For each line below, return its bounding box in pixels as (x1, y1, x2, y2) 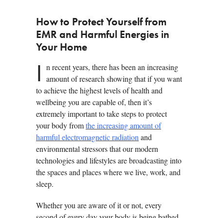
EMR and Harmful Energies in (36, 30, 169, 41)
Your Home (36, 42, 87, 54)
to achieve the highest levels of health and (36, 85, 163, 96)
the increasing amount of (86, 120, 161, 131)
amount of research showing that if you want (46, 73, 182, 84)
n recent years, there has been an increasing (46, 62, 178, 73)
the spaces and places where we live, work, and (36, 167, 181, 178)
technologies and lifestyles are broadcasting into (36, 155, 182, 166)
